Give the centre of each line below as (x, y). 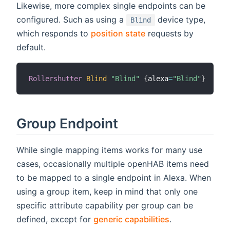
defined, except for (55, 219)
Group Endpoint (67, 123)
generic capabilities (131, 219)
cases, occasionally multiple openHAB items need (113, 164)
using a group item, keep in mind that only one (107, 191)
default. (31, 47)
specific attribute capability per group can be (105, 205)
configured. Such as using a (71, 20)
